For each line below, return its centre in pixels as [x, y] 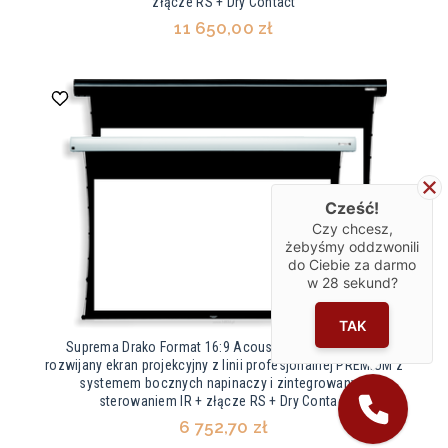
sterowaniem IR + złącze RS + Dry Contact [224, 401]
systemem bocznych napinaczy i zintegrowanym [224, 383]
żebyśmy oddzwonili [352, 247]
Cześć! [352, 208]
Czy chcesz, [352, 229]
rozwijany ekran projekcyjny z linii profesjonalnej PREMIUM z [224, 365]
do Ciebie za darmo [352, 265]
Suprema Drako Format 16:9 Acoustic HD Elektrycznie [224, 347]
